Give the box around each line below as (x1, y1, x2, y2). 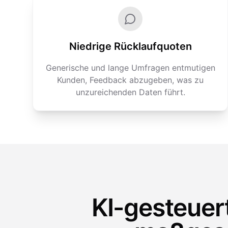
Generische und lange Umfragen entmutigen (45, 63, 215, 73)
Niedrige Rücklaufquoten (69, 40, 192, 52)
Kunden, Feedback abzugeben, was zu (57, 75, 204, 85)
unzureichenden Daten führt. (75, 87, 185, 97)
